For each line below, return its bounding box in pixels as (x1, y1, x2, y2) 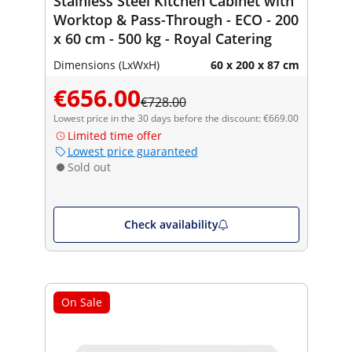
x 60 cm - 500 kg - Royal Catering (53, 28, 272, 48)
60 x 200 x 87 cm (210, 57, 299, 72)
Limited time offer (67, 127, 162, 143)
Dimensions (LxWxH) (53, 57, 159, 72)
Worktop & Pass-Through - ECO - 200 (53, 9, 299, 29)
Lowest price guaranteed (67, 143, 198, 159)
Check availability (123, 216, 218, 232)
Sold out (67, 159, 111, 174)
